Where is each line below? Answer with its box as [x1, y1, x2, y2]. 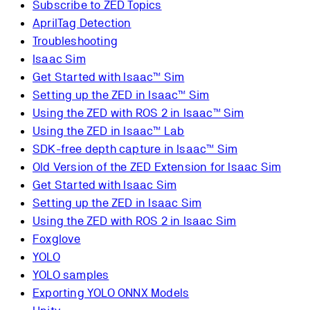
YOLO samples [33, 268, 109, 282]
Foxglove [33, 232, 81, 246]
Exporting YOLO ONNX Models [33, 286, 190, 300]
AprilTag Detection [33, 16, 131, 30]
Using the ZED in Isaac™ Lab [33, 124, 185, 138]
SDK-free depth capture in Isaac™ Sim [33, 142, 238, 156]
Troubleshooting [33, 34, 118, 48]
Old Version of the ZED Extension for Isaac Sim [33, 160, 282, 174]
